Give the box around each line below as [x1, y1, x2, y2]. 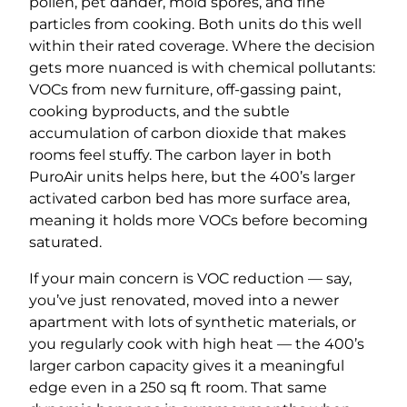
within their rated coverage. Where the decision [29, 36, 375, 55]
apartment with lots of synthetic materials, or [29, 313, 356, 331]
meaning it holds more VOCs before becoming [29, 211, 368, 229]
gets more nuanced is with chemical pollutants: [29, 58, 375, 76]
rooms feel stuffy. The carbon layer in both [29, 145, 332, 164]
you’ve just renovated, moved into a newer [29, 291, 339, 309]
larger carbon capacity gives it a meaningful [29, 356, 344, 374]
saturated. [29, 233, 102, 251]
